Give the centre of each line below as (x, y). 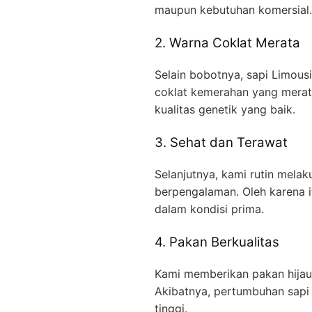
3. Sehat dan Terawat (221, 143)
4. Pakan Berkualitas (217, 242)
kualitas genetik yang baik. (225, 110)
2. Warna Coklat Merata (227, 43)
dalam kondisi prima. (209, 209)
